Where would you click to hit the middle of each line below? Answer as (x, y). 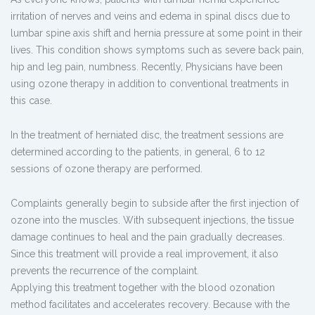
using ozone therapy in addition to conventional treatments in (150, 84)
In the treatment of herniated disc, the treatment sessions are (147, 135)
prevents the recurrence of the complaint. (105, 271)
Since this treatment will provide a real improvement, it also (144, 254)
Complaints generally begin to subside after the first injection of (155, 204)
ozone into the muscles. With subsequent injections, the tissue (152, 220)
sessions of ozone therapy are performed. (107, 169)
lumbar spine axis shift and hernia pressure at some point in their (156, 33)
